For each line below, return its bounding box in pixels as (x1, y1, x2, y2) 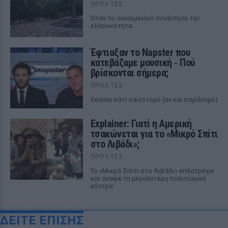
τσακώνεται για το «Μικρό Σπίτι (90, 128, 218, 140)
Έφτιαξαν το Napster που (90, 46, 190, 59)
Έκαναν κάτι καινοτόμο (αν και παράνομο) (90, 96, 218, 103)
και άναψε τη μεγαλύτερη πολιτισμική (90, 175, 206, 182)
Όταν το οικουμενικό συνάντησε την (90, 14, 199, 22)
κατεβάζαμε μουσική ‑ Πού (90, 56, 195, 69)
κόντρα (90, 182, 113, 190)
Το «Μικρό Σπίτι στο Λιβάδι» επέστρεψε (90, 167, 214, 175)
